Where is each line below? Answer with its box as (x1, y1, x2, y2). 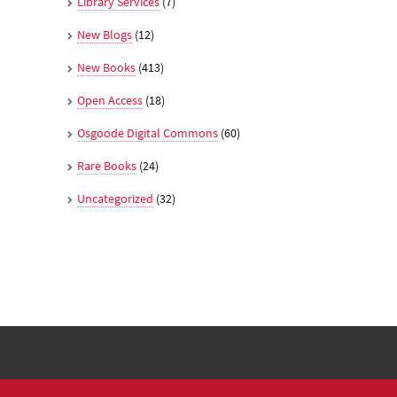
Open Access (77, 92, 143, 108)
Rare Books (77, 158, 136, 174)
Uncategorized (77, 191, 153, 206)
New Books (77, 59, 136, 75)
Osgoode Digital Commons (77, 125, 218, 141)
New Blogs (77, 27, 132, 43)
